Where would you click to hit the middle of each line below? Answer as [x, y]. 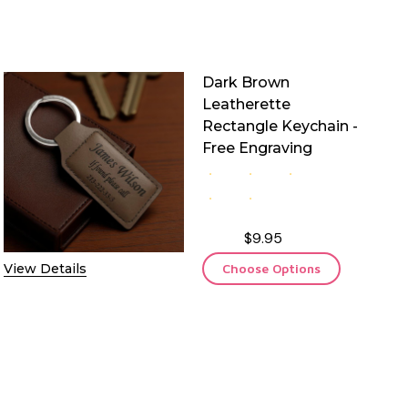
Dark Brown [246, 82]
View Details [45, 268]
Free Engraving [257, 148]
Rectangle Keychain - [280, 126]
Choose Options [271, 268]
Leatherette [246, 104]
